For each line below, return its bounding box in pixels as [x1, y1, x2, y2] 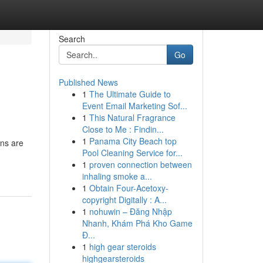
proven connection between [89, 159, 192, 170]
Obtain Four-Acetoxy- [89, 182, 168, 194]
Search [58, 33, 85, 45]
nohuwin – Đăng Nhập [89, 205, 172, 217]
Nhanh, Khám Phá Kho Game [82, 217, 193, 229]
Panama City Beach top [89, 135, 177, 147]
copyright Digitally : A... [82, 194, 167, 205]
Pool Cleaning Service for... [82, 147, 183, 159]
